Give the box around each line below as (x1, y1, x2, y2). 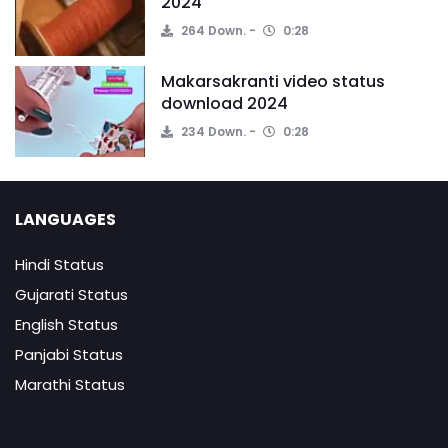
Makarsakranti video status (161, 70, 385, 93)
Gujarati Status (15, 284, 128, 305)
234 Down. (178, 123, 246, 140)
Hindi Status (15, 254, 104, 275)
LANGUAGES (15, 208, 116, 231)
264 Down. (178, 22, 246, 39)
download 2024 (161, 92, 288, 115)
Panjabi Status (15, 344, 123, 365)
